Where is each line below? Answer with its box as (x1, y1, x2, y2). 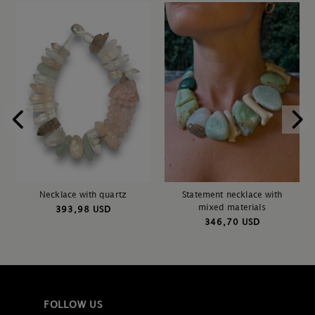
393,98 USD (55, 206, 111, 214)
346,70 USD (204, 219, 260, 226)
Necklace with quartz (39, 191, 127, 199)
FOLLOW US (44, 300, 103, 309)
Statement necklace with (182, 191, 282, 199)
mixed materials (198, 204, 266, 212)
